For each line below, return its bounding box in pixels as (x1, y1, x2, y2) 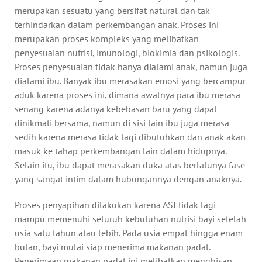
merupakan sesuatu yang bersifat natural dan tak (15, 4, 210, 16)
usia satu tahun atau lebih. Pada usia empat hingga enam (15, 226, 243, 239)
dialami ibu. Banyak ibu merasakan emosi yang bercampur (15, 74, 246, 87)
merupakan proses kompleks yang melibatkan (15, 32, 199, 44)
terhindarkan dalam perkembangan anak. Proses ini (15, 18, 219, 30)
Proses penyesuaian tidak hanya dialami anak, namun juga (15, 60, 247, 73)
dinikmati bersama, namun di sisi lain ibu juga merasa (15, 116, 229, 129)
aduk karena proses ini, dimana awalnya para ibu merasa (15, 88, 240, 101)
